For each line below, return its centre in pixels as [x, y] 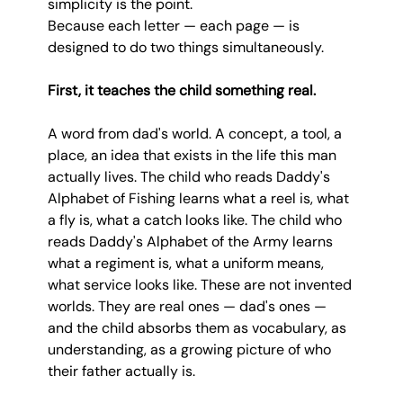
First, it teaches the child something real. [181, 90]
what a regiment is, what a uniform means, [187, 263]
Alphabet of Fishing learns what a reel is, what [200, 198]
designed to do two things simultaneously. [185, 47]
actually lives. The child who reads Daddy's [190, 176]
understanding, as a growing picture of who [191, 349]
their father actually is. [121, 371]
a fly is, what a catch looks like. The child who [196, 219]
